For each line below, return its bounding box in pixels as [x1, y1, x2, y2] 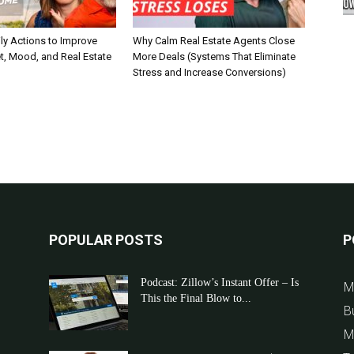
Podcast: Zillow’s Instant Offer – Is [141, 277, 299, 288]
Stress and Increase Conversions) [133, 66, 286, 78]
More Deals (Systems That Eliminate [133, 51, 296, 62]
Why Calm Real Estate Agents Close [133, 35, 295, 47]
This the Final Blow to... [141, 292, 251, 304]
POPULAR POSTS [49, 232, 163, 248]
